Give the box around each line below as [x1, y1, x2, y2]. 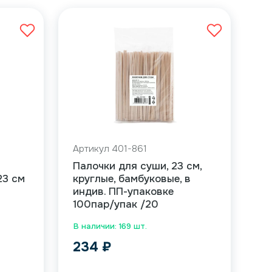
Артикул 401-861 [72, 143, 147, 155]
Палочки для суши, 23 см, [72, 160, 202, 172]
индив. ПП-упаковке [72, 185, 174, 198]
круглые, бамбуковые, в [72, 172, 191, 185]
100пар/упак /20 [72, 198, 158, 211]
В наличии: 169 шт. [73, 221, 147, 231]
